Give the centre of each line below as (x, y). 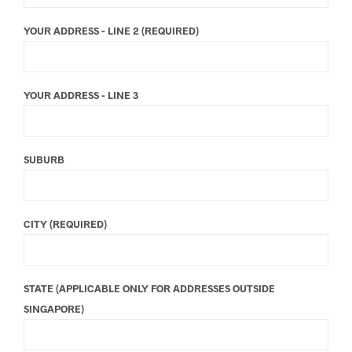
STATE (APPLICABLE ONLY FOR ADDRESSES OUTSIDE (149, 288)
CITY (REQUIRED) (65, 224)
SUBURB (44, 159)
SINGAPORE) (54, 308)
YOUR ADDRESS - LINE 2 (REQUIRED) (111, 30)
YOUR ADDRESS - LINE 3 (81, 95)
